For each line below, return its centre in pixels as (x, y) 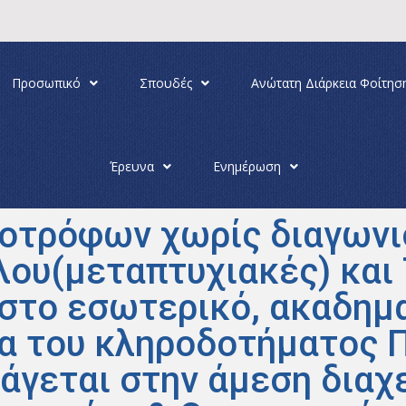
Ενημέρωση (247, 166)
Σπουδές (166, 83)
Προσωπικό (47, 83)
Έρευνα (132, 166)
